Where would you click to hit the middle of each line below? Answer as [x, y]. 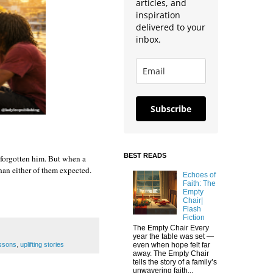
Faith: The [199, 184]
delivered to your [171, 27]
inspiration [158, 15]
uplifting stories [42, 244]
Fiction [193, 218]
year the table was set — [173, 236]
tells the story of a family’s [175, 262]
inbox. [148, 39]
